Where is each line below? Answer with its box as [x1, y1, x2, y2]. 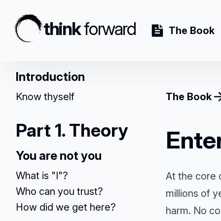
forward [84, 18, 136, 39]
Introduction [16, 70, 85, 84]
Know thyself [16, 91, 74, 103]
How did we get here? [16, 201, 116, 213]
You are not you [16, 148, 102, 163]
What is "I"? [16, 170, 68, 182]
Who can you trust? [16, 185, 103, 197]
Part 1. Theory [16, 119, 128, 141]
